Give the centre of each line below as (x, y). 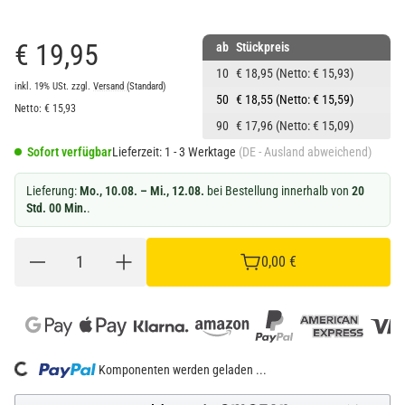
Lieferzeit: (137, 151)
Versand (110, 86)
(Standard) (146, 86)
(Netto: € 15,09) (314, 125)
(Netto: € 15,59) (314, 99)
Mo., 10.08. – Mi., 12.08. (142, 190)
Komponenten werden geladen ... (183, 369)
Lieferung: (53, 190)
